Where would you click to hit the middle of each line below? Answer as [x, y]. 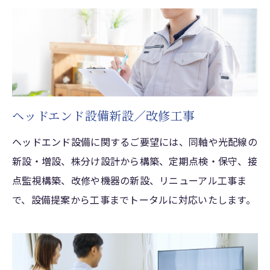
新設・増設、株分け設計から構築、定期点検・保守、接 [135, 161]
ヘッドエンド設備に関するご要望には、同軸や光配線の [135, 141]
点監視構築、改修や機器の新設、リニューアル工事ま [130, 180]
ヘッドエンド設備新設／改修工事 [104, 115]
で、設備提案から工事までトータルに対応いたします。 [134, 199]
